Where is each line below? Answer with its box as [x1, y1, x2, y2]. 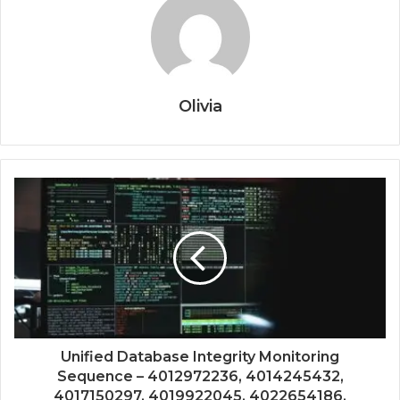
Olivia [178, 96, 222, 117]
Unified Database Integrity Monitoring [61, 348, 339, 366]
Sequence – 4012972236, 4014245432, [56, 368, 344, 386]
